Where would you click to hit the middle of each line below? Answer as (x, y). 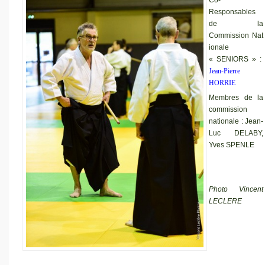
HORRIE (222, 83)
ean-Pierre (226, 71)
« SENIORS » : (236, 59)
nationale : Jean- (236, 121)
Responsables (232, 12)
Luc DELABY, (236, 133)
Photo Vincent (236, 189)
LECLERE (225, 201)
